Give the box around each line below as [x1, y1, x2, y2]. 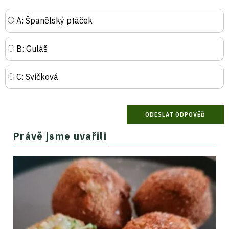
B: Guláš [14, 43, 48, 54]
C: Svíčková [14, 71, 58, 82]
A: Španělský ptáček [14, 15, 93, 26]
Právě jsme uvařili [13, 129, 107, 142]
